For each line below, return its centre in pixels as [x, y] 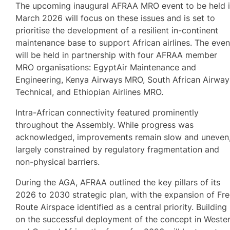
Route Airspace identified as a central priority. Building [121, 207]
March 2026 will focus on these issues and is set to [116, 18]
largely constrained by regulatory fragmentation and [118, 150]
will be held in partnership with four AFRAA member [117, 55]
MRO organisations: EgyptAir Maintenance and [106, 67]
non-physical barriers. [58, 162]
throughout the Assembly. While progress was [105, 125]
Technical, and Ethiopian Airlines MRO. [90, 92]
